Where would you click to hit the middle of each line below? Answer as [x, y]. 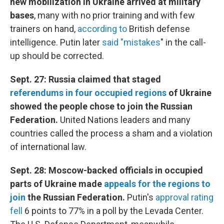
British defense [158, 29]
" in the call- [183, 42]
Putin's [141, 197]
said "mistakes [131, 42]
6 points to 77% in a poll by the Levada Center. [113, 211]
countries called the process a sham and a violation [111, 133]
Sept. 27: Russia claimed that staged [85, 79]
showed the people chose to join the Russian [101, 106]
